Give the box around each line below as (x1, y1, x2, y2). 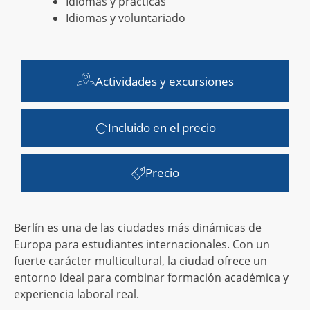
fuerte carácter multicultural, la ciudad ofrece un (14, 253, 267, 269)
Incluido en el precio (108, 120, 216, 136)
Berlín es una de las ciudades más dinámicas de (14, 220, 262, 236)
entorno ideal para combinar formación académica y (14, 270, 289, 286)
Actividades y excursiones (95, 73, 234, 89)
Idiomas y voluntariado (66, 10, 185, 26)
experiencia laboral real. (14, 286, 139, 302)
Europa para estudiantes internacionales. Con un (14, 237, 270, 253)
